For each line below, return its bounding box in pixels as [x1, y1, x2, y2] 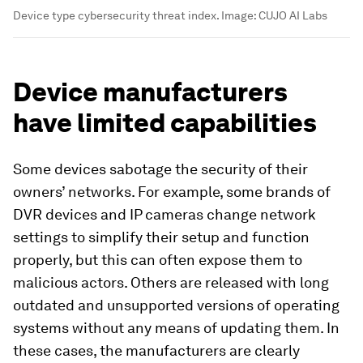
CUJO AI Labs [258, 8, 327, 22]
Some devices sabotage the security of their [13, 160, 308, 177]
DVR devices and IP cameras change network [13, 205, 316, 223]
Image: [219, 8, 258, 22]
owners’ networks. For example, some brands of [13, 182, 331, 200]
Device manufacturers [13, 75, 288, 108]
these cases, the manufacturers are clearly [13, 341, 300, 359]
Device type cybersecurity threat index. [13, 8, 219, 22]
